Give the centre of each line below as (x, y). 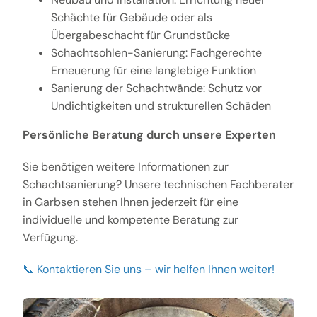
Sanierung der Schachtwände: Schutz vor (156, 88)
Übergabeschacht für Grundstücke (140, 35)
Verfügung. (50, 237)
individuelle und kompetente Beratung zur (130, 219)
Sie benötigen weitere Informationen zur (125, 166)
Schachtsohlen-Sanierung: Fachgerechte (156, 52)
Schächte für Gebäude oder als (131, 17)
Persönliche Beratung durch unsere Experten (149, 134)
